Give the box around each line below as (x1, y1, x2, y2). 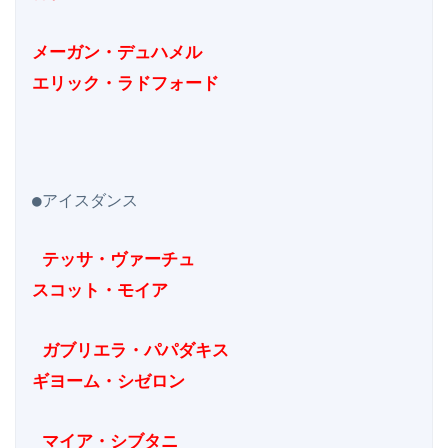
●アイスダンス (32, 190, 138, 210)
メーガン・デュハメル (32, 41, 202, 62)
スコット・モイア (32, 279, 168, 300)
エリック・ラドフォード (32, 72, 219, 93)
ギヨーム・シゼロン (32, 370, 185, 391)
